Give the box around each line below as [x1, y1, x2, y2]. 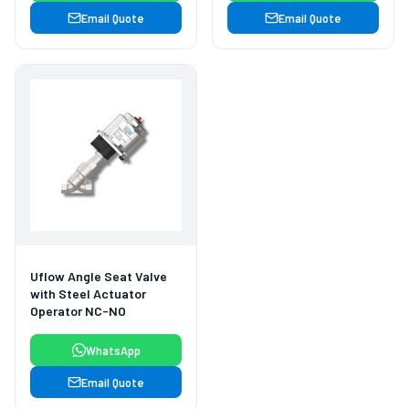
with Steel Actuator [30, 286, 146, 302]
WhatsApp [85, 343, 141, 357]
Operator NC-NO [30, 303, 126, 320]
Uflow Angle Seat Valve [30, 268, 167, 285]
